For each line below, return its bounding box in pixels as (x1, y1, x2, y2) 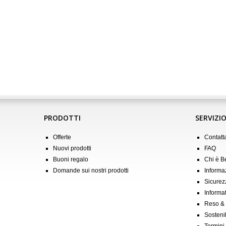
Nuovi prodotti (53, 144, 91, 152)
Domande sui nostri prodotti (53, 166, 129, 174)
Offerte (53, 133, 71, 141)
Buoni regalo (53, 155, 88, 163)
